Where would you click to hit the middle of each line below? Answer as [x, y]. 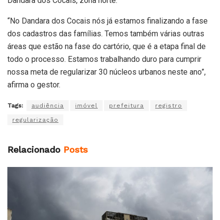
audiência [48, 105]
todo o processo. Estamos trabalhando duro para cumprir [104, 59]
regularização [35, 120]
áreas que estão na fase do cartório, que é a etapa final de [107, 46]
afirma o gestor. [34, 84]
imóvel [86, 105]
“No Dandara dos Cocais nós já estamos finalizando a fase [108, 21]
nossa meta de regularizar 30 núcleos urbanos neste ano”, [107, 72]
